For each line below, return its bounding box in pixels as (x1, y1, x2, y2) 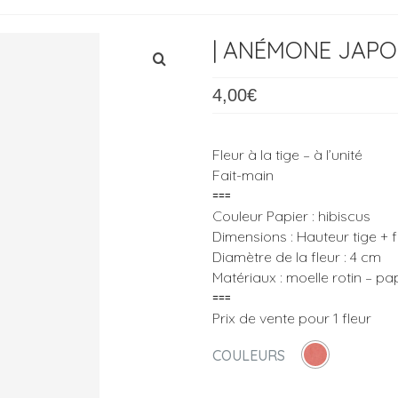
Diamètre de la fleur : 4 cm (212, 247, 381, 266)
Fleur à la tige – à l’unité (212, 145, 362, 163)
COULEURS (212, 346, 285, 364)
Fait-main (212, 165, 274, 184)
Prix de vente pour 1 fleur (212, 308, 371, 327)
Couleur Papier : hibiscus (212, 206, 370, 225)
